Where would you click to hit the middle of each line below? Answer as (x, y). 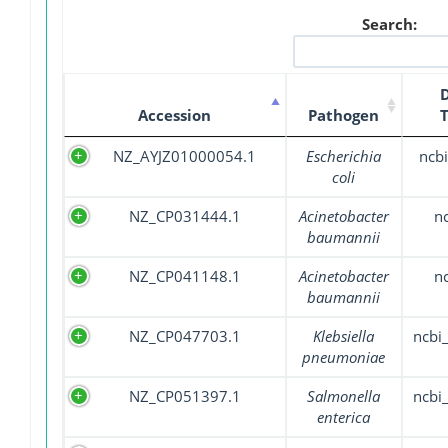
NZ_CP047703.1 (185, 336)
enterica (344, 417)
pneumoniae (344, 357)
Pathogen (344, 115)
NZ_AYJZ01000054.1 (185, 156)
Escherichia (344, 156)
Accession (175, 115)
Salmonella (344, 396)
